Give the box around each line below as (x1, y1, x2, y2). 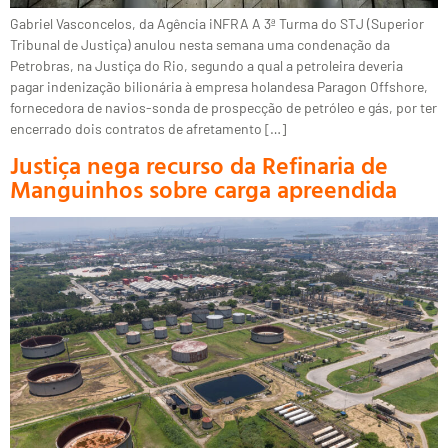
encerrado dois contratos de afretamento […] (10, 119, 286, 137)
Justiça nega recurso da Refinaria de (10, 147, 388, 184)
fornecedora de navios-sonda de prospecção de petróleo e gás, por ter (10, 98, 437, 116)
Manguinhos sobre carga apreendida (10, 171, 397, 208)
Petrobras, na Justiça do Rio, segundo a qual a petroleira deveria (10, 56, 403, 74)
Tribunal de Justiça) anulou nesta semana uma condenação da (10, 35, 390, 53)
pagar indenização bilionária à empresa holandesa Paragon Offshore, (10, 77, 428, 95)
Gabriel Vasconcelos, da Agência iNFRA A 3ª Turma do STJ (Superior (10, 14, 424, 32)
